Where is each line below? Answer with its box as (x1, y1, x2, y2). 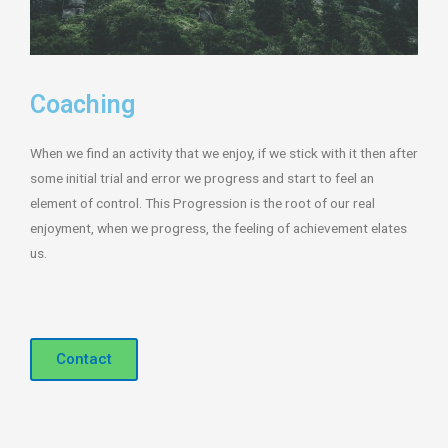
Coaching (30, 90, 135, 120)
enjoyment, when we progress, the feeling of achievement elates (30, 220, 407, 237)
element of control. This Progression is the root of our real (30, 195, 375, 212)
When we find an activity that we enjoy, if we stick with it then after (30, 145, 418, 162)
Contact (56, 350, 112, 369)
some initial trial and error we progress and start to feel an (30, 170, 374, 187)
